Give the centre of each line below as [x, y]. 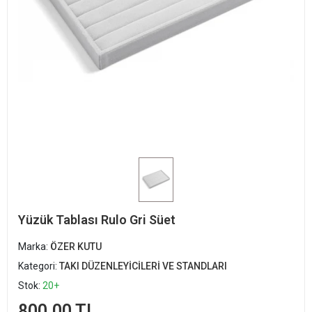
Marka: [34, 246]
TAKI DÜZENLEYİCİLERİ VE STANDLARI [143, 266]
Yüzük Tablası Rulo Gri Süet [97, 219]
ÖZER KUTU [76, 246]
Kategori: [39, 266]
